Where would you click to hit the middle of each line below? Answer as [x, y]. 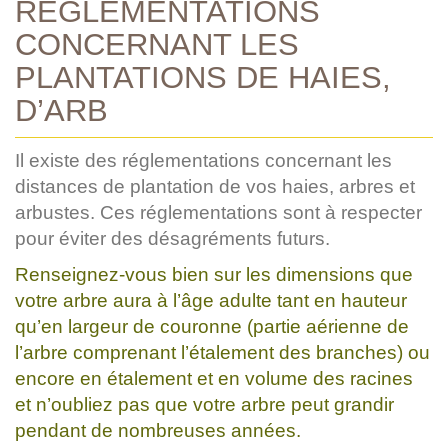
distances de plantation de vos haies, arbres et [215, 186]
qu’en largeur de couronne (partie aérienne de [212, 326]
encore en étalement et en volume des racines [214, 378]
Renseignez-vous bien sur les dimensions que [214, 274]
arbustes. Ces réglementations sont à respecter [218, 212]
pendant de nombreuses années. [158, 430]
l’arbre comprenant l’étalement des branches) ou [222, 352]
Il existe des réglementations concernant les [203, 160]
